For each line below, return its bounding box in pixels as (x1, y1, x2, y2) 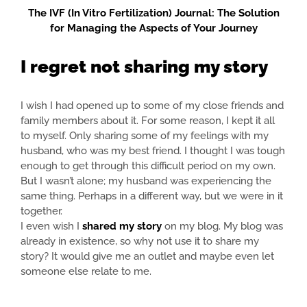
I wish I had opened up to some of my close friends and (21, 99, 284, 112)
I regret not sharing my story (21, 56, 268, 77)
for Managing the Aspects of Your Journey (49, 22, 258, 35)
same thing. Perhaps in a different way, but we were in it (21, 190, 283, 203)
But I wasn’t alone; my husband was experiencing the (21, 175, 271, 188)
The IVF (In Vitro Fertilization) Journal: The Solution (27, 7, 280, 20)
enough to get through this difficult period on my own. (21, 160, 275, 173)
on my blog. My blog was (162, 220, 283, 233)
